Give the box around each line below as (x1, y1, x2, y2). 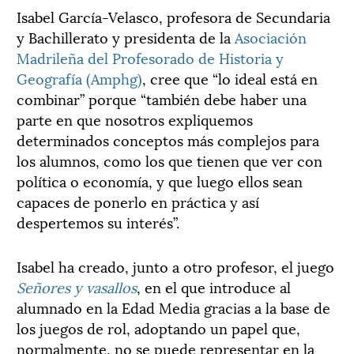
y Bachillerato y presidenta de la (17, 25, 235, 47)
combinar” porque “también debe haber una (17, 87, 307, 109)
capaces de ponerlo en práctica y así (17, 190, 259, 212)
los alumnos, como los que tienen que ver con (17, 149, 322, 171)
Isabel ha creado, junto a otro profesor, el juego (17, 254, 334, 277)
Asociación (235, 25, 307, 47)
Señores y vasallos (17, 275, 137, 297)
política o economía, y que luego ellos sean (17, 169, 303, 191)
